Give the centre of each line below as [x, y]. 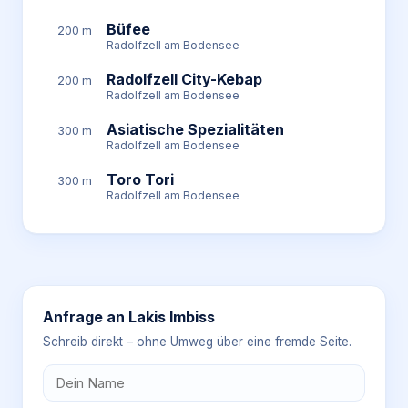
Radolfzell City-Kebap [184, 79]
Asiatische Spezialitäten [195, 129]
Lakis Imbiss [172, 317]
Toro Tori [140, 179]
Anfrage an [86, 317]
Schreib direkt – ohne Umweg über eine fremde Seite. [197, 342]
